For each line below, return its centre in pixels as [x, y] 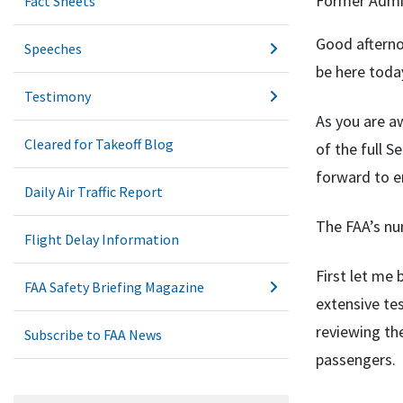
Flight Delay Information [102, 239]
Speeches [53, 49]
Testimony [58, 96]
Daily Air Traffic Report [94, 192]
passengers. [356, 360]
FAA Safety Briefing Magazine [114, 287]
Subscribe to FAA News [93, 335]
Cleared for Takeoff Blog [99, 144]
